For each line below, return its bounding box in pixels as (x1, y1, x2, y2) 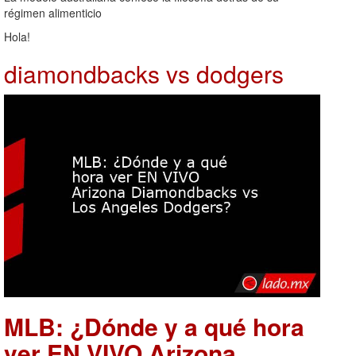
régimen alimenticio (4, 4, 102, 21)
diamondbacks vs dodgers (4, 56, 284, 91)
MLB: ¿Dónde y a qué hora (4, 309, 304, 344)
